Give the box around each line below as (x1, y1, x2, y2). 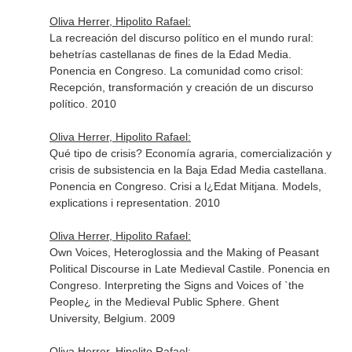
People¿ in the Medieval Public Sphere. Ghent (49, 295, 279, 308)
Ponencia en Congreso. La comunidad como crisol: (49, 64, 303, 77)
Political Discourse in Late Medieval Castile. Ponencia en (49, 262, 330, 275)
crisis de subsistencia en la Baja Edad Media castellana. (49, 163, 327, 176)
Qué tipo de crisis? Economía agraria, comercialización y (49, 147, 332, 159)
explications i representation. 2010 (49, 196, 220, 209)
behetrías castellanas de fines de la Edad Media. (49, 48, 291, 60)
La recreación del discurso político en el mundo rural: (49, 31, 313, 44)
